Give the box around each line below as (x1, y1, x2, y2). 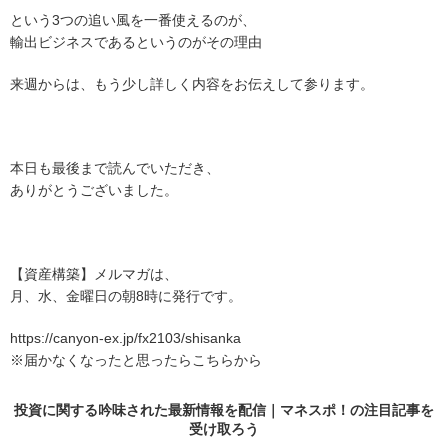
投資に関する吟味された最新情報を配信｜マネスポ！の (14, 402, 364, 418)
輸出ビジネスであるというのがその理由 (10, 34, 262, 50)
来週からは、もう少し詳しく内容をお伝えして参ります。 (10, 76, 374, 92)
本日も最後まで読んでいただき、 (10, 160, 220, 176)
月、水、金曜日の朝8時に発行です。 (10, 288, 242, 304)
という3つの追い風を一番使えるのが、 (10, 12, 256, 28)
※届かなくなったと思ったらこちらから (10, 352, 262, 368)
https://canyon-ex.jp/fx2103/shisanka (10, 330, 241, 346)
